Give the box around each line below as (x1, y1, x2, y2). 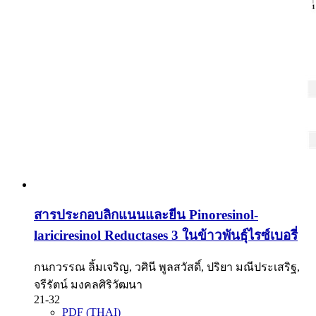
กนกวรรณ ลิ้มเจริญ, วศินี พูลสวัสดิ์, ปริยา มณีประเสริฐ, (34, 261, 300, 274)
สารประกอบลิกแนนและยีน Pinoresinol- (34, 207, 258, 222)
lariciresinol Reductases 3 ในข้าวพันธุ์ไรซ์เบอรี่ (34, 227, 298, 243)
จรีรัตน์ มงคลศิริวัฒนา (34, 279, 142, 291)
